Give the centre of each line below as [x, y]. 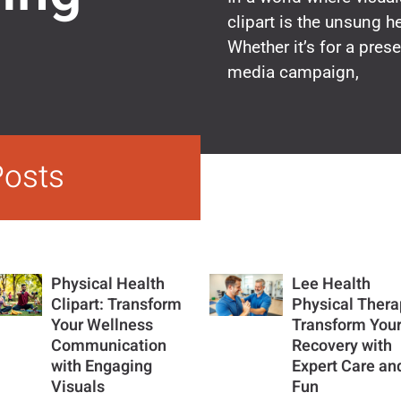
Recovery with [342, 346]
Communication [109, 346]
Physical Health [108, 284]
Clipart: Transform [117, 304]
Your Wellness [102, 325]
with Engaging [102, 366]
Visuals [78, 387]
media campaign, [293, 73]
